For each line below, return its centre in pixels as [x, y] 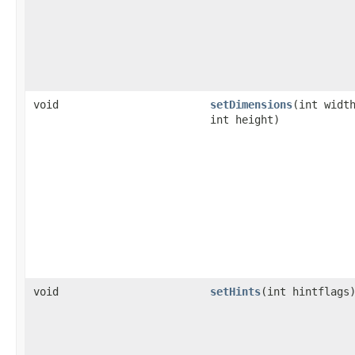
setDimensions [251, 104]
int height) [245, 119]
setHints [235, 291]
